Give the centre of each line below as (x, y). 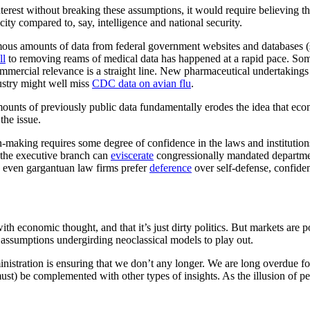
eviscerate (132, 156)
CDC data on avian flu (142, 84)
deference (171, 168)
